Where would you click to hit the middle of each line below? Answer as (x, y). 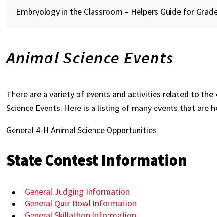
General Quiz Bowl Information (81, 203)
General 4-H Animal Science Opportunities (83, 130)
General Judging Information (77, 192)
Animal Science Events (90, 58)
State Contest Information (97, 160)
